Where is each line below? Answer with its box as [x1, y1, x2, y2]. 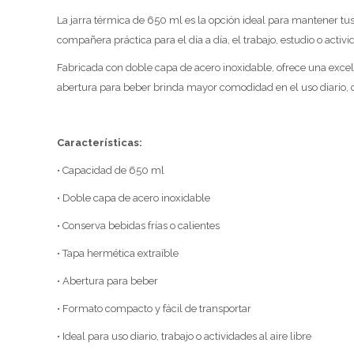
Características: [57, 137, 142, 149]
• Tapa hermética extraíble [57, 247, 179, 260]
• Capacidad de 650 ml [57, 164, 164, 177]
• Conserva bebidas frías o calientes [57, 220, 220, 232]
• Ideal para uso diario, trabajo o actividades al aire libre [57, 330, 311, 343]
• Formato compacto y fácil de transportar [57, 303, 251, 315]
